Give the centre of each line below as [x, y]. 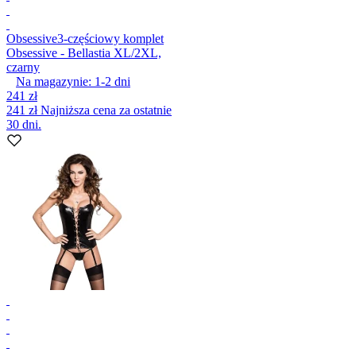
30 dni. [24, 124]
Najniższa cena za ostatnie [106, 110]
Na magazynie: [54, 81]
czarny [23, 67]
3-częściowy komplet [110, 38]
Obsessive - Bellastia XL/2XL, [84, 52]
